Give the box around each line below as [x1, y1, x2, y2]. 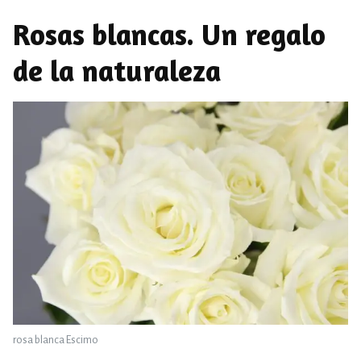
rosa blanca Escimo [13, 334, 98, 346]
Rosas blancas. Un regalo [13, 17, 326, 52]
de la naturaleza [13, 53, 221, 89]
